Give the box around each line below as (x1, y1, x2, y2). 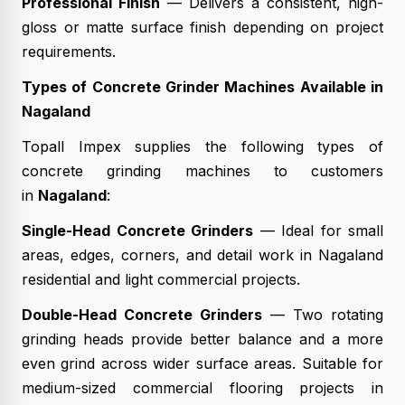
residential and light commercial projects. (22, 270, 300, 288)
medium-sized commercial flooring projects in (22, 379, 383, 397)
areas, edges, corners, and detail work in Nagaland (22, 246, 383, 264)
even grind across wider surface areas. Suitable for (22, 354, 383, 372)
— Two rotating (262, 306, 383, 324)
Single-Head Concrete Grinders (22, 221, 253, 240)
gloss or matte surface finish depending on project (22, 18, 383, 36)
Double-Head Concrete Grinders (22, 306, 262, 324)
